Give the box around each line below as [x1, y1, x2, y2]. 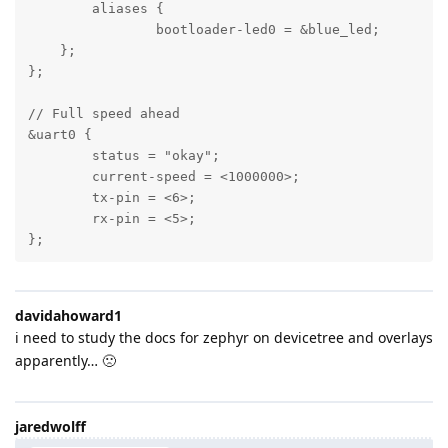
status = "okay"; [27, 147, 92, 163]
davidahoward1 [15, 305, 122, 325]
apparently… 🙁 [15, 350, 116, 370]
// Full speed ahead [27, 105, 180, 121]
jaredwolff [15, 416, 86, 436]
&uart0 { [27, 126, 92, 142]
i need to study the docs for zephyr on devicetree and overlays [15, 327, 433, 347]
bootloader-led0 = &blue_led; [27, 21, 156, 37]
